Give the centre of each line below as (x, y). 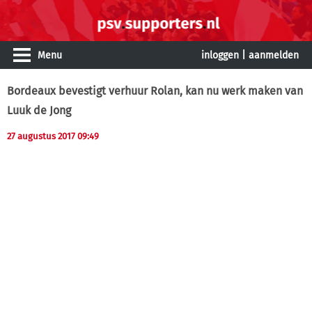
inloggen (220, 55)
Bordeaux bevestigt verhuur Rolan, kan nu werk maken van (155, 91)
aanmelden (274, 55)
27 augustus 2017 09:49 (53, 136)
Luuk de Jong (39, 110)
